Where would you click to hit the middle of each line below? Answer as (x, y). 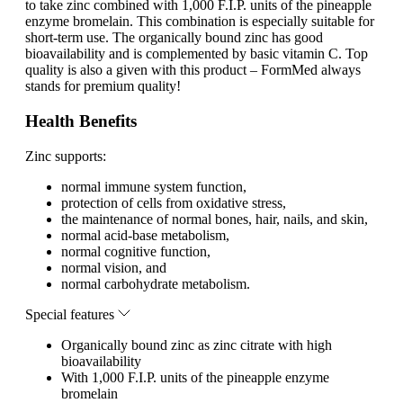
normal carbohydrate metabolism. (156, 283)
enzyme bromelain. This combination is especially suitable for (200, 22)
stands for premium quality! (103, 86)
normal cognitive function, (136, 251)
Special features (72, 314)
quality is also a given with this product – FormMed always (193, 70)
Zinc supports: (66, 156)
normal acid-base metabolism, (145, 235)
